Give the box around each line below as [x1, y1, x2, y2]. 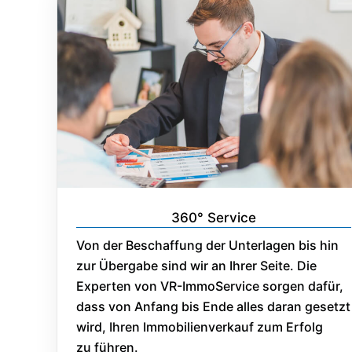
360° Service [171, 209, 256, 225]
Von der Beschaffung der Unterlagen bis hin [76, 236, 339, 253]
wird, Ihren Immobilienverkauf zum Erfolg [76, 318, 323, 335]
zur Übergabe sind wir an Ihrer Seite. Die [76, 257, 317, 273]
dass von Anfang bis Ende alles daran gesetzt [76, 298, 350, 314]
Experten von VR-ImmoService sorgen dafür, [76, 277, 343, 294]
